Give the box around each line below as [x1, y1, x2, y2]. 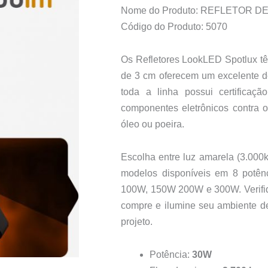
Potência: [150, 249, 192, 260]
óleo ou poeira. [121, 119, 184, 130]
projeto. [121, 217, 153, 227]
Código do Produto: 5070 [121, 22, 227, 32]
